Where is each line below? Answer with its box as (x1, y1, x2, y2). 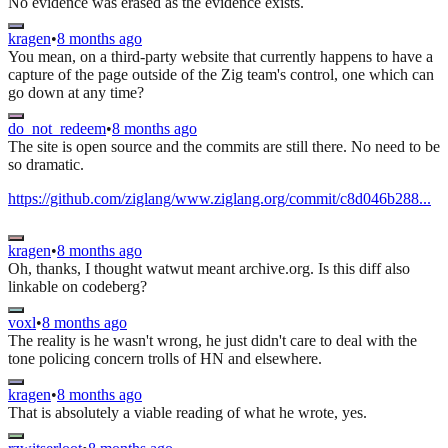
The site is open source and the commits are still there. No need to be (8, 138, 440, 156)
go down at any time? (8, 84, 144, 102)
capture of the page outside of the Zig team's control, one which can (8, 66, 434, 84)
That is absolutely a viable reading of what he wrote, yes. (8, 404, 367, 422)
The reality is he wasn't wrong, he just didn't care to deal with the (8, 332, 417, 350)
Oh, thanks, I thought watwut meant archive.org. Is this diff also (8, 260, 410, 278)
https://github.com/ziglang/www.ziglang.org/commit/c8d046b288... (8, 190, 431, 208)
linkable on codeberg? (8, 278, 147, 296)
